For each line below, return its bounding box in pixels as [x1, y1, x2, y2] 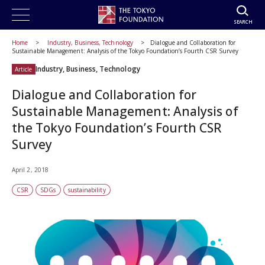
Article [15, 65, 33, 73]
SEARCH [233, 18, 252, 25]
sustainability [67, 186, 106, 194]
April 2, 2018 [12, 166, 49, 174]
